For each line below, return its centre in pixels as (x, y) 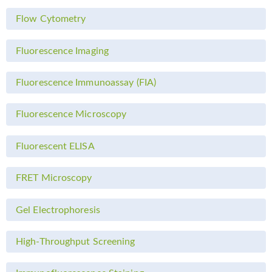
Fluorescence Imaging (62, 51)
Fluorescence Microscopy (71, 114)
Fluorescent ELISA (55, 146)
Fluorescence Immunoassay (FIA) (86, 83)
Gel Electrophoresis (58, 210)
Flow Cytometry (51, 19)
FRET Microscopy (54, 178)
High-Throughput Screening (76, 241)
